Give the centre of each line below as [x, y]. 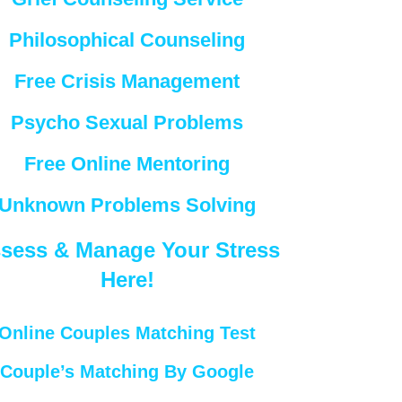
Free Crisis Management [127, 81]
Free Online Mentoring [127, 163]
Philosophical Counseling [127, 39]
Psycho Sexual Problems [127, 122]
